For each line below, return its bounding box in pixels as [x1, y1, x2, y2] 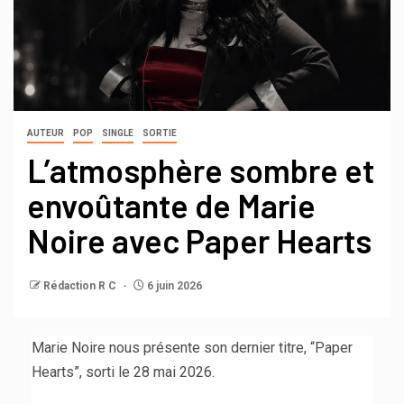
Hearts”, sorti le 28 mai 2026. [32, 363, 215, 381]
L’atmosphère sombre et [27, 150, 374, 189]
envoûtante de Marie [27, 185, 316, 225]
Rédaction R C [43, 279, 119, 292]
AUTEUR [27, 127, 64, 138]
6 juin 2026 [144, 279, 202, 292]
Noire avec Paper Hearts [27, 220, 372, 260]
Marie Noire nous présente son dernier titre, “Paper [32, 338, 353, 356]
